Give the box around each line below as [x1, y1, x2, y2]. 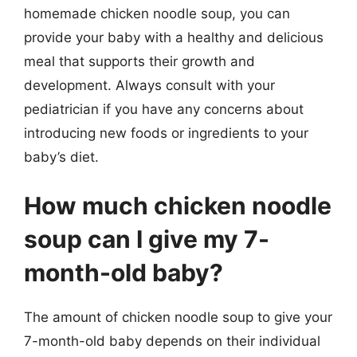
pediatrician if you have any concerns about [24, 100, 304, 117]
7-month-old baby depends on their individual [24, 333, 320, 349]
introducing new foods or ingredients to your [24, 124, 308, 141]
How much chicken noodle [24, 191, 331, 220]
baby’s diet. [24, 148, 99, 165]
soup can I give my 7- [24, 225, 269, 253]
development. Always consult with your [24, 76, 275, 93]
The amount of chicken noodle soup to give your [24, 309, 332, 325]
